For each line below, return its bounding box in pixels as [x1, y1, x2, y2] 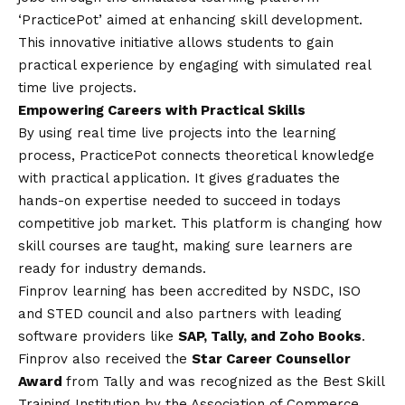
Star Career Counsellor [192, 351, 351, 368]
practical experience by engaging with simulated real [18, 57, 371, 74]
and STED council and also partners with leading [18, 306, 342, 323]
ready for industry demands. [18, 260, 206, 278]
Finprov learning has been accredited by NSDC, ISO [18, 283, 361, 300]
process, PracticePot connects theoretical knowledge [18, 147, 374, 165]
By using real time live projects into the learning [18, 125, 336, 142]
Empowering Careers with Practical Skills [18, 102, 306, 119]
